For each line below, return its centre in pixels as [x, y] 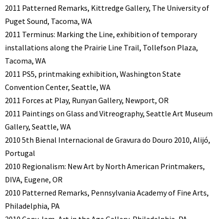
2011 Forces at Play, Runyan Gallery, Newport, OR [87, 100]
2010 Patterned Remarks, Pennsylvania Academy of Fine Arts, [107, 192]
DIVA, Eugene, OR [34, 179]
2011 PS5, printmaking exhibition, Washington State [93, 74]
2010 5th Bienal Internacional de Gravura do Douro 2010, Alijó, [108, 140]
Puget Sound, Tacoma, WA [48, 21]
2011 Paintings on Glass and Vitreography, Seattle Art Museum [109, 113]
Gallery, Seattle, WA [38, 126]
